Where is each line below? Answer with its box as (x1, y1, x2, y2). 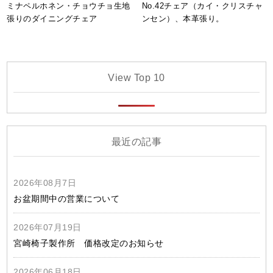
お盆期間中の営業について (13, 193, 120, 204)
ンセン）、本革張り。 (141, 13, 224, 23)
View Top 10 (108, 72, 165, 83)
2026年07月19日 (13, 222, 82, 232)
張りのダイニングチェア (7, 13, 97, 23)
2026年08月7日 (13, 177, 77, 188)
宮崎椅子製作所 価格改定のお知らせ (13, 238, 164, 248)
